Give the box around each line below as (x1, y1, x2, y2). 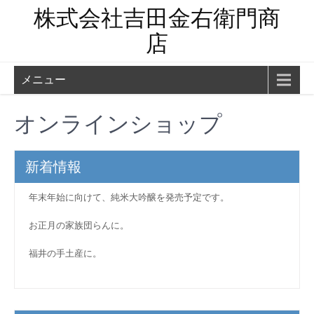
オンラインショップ (14, 110, 222, 137)
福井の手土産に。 (29, 247, 102, 259)
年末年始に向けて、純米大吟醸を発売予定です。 (29, 191, 229, 203)
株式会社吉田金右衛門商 (34, 4, 280, 32)
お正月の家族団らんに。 (29, 219, 129, 231)
